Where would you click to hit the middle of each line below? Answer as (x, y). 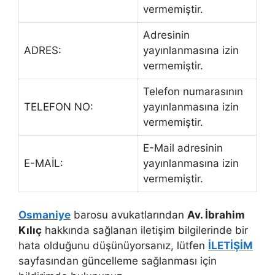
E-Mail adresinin (183, 148)
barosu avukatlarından (129, 215)
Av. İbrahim (216, 215)
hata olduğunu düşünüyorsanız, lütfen (113, 246)
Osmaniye (45, 215)
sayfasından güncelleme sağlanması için (118, 261)
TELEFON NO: (59, 107)
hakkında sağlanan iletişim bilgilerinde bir (145, 230)
